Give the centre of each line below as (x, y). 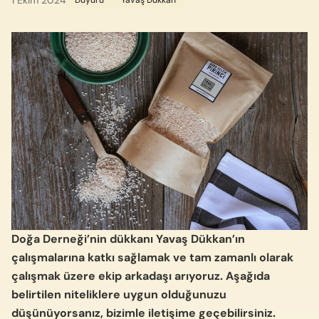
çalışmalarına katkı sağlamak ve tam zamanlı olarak (152, 257)
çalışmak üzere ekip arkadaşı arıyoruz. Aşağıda (141, 276)
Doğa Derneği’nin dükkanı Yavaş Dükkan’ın (128, 239)
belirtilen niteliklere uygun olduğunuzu (119, 294)
